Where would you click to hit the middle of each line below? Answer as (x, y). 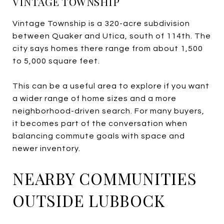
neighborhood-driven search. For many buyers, (108, 111)
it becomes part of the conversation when (100, 123)
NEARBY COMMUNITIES (105, 178)
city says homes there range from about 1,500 (108, 48)
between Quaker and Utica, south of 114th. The (112, 36)
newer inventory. (46, 148)
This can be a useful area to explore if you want (111, 86)
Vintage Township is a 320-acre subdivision (101, 23)
